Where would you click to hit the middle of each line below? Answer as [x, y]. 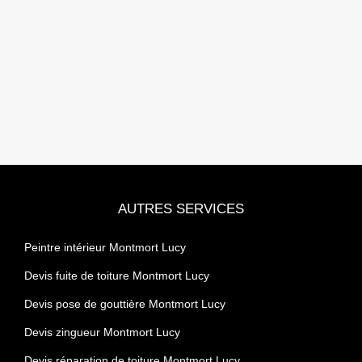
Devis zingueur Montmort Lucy [102, 332]
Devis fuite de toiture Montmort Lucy [117, 275]
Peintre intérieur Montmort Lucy [105, 247]
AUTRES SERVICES [181, 208]
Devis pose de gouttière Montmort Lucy [125, 303]
